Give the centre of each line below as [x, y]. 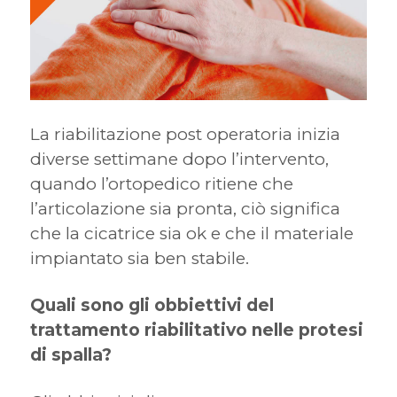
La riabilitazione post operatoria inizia [185, 135]
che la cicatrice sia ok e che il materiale [191, 234]
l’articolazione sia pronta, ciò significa [185, 209]
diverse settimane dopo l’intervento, [179, 160]
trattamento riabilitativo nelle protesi [196, 331]
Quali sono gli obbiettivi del [152, 306]
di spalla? [70, 355]
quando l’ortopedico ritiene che [161, 184]
